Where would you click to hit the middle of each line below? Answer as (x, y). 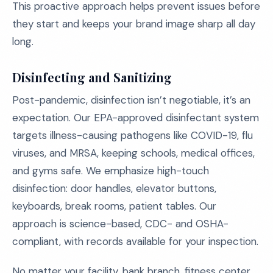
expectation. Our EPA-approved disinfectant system (136, 118)
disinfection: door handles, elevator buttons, (114, 188)
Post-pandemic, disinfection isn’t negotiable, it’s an (131, 100)
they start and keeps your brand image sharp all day (134, 24)
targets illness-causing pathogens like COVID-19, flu (133, 135)
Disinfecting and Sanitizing (92, 77)
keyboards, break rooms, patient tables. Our (114, 206)
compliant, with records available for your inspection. (135, 241)
